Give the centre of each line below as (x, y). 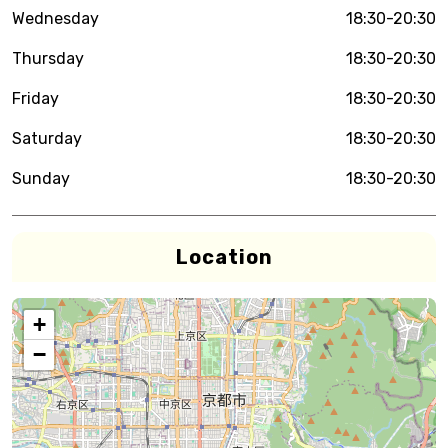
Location (224, 257)
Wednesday (55, 18)
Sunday (41, 178)
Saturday (47, 138)
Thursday (48, 58)
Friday (35, 98)
